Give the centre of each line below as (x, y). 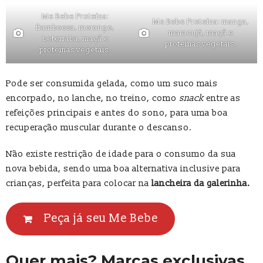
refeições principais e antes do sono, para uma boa (117, 113)
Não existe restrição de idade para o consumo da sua (121, 154)
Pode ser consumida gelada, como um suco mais (112, 83)
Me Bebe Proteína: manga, (201, 22)
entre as (222, 98)
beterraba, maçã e (75, 38)
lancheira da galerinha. (201, 183)
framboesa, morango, (75, 27)
